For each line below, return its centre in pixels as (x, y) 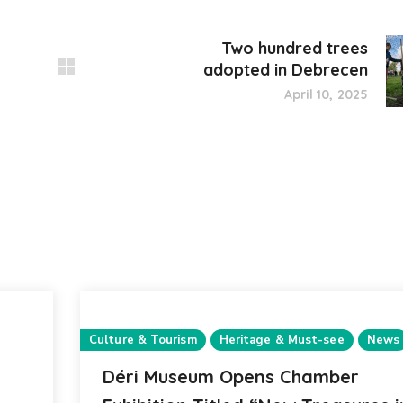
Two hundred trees (295, 48)
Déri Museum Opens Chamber (231, 376)
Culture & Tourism (143, 340)
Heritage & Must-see (282, 340)
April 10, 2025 (326, 94)
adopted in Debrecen (286, 70)
